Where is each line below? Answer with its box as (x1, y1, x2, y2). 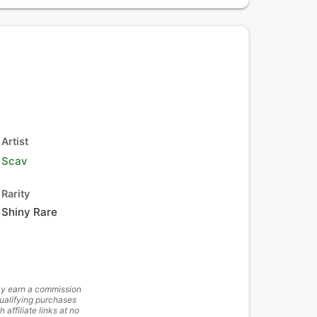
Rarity (1, 188, 30, 200)
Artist (1, 135, 28, 147)
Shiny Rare (1, 205, 57, 219)
